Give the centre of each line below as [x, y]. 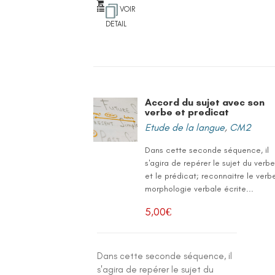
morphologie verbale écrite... [199, 189]
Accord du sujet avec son [205, 102]
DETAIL [116, 24]
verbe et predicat [187, 112]
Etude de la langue [185, 127]
